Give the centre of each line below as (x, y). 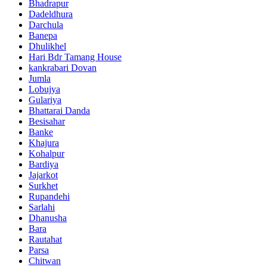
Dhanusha (48, 218)
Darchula (46, 25)
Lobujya (44, 89)
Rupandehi (49, 197)
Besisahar (47, 122)
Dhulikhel (47, 46)
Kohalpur (46, 154)
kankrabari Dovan (63, 68)
